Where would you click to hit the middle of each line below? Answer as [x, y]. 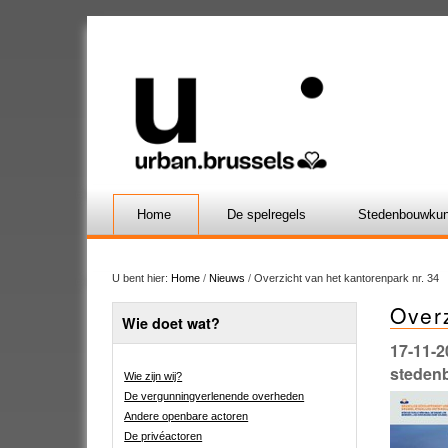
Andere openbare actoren [186, 415]
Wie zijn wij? [153, 375]
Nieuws [227, 277]
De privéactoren [163, 435]
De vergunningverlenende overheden [214, 395]
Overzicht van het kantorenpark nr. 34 [346, 277]
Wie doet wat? [170, 322]
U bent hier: [140, 277]
